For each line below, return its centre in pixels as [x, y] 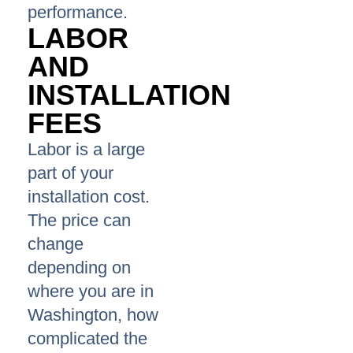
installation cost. [89, 197]
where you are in [91, 292]
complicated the [87, 339]
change [56, 244]
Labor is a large [86, 150]
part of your [71, 173]
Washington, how [93, 315]
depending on [79, 268]
